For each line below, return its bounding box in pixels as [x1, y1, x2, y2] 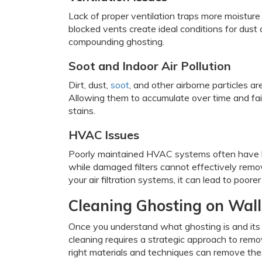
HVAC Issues [68, 127, 139, 142]
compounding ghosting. [68, 36, 164, 47]
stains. [68, 105, 95, 116]
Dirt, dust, [68, 79, 111, 91]
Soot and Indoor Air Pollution [68, 58, 231, 73]
